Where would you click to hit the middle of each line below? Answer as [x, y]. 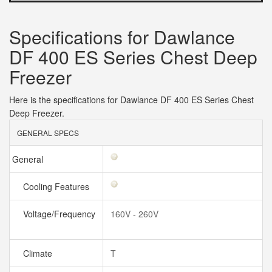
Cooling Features [57, 186]
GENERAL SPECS [48, 133]
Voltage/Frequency [58, 214]
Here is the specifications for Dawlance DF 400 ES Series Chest [131, 100]
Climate [39, 253]
